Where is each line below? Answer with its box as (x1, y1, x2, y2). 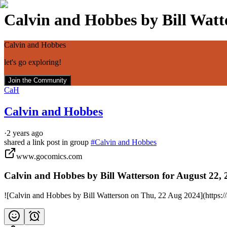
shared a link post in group (4, 137, 91, 146)
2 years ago (7, 128, 43, 137)
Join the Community (8, 76, 67, 84)
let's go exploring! (4, 57, 61, 66)
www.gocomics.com (16, 152, 82, 161)
